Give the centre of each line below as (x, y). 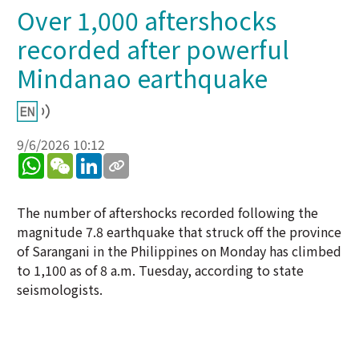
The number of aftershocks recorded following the (167, 212)
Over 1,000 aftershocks (147, 20)
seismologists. (60, 289)
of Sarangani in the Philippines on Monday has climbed (179, 251)
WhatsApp (74, 159)
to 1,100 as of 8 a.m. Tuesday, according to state (160, 270)
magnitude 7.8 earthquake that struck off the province (179, 232)
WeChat (96, 159)
